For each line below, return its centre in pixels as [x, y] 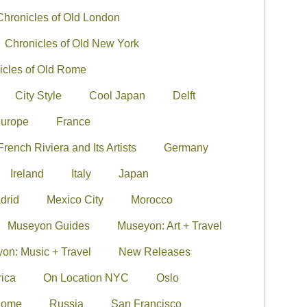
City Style [38, 95]
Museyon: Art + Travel [169, 225]
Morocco [151, 199]
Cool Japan [117, 95]
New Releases [154, 251]
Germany [186, 147]
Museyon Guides [48, 225]
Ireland [27, 173]
